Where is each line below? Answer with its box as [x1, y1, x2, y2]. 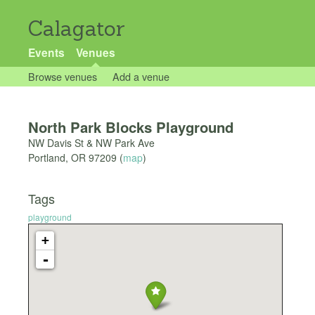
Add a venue [112, 69, 169, 84]
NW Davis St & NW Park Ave [28, 136, 155, 150]
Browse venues [28, 69, 97, 84]
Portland [28, 150, 65, 165]
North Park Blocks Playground [28, 117, 233, 138]
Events [28, 44, 65, 60]
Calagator [28, 15, 125, 41]
